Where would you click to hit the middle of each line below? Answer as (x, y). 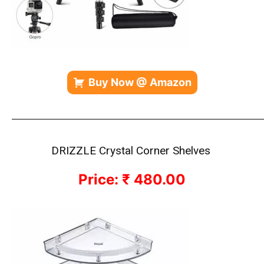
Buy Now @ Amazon (140, 82)
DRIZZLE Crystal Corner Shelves (132, 151)
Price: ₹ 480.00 (132, 179)
